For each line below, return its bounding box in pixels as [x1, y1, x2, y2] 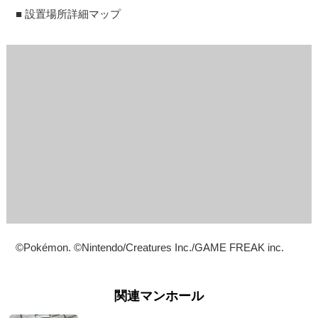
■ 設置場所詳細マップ [16, 7, 121, 20]
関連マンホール [114, 289, 204, 304]
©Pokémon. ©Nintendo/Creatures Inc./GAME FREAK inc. [16, 241, 285, 253]
